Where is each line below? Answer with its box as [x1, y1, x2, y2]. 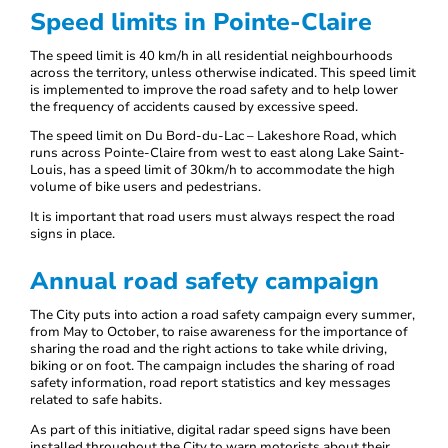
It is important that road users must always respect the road [30, 208, 395, 227]
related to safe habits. [30, 391, 162, 410]
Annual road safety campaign [30, 265, 379, 298]
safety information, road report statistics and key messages [30, 374, 391, 393]
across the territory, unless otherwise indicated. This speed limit [30, 63, 416, 82]
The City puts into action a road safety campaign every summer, [30, 306, 415, 325]
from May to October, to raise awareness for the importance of [30, 323, 408, 342]
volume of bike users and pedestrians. [30, 178, 261, 197]
